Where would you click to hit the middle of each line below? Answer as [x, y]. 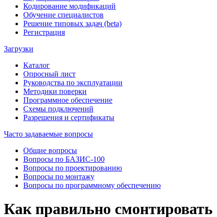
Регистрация [44, 32]
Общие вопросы [50, 150]
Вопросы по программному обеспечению [92, 185]
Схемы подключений [58, 108]
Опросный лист [49, 74]
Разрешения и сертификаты [69, 117]
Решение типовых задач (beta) [72, 23]
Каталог [37, 65]
